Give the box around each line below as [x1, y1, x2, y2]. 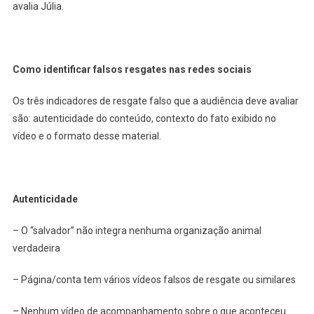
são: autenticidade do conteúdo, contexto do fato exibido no [12, 112, 276, 124]
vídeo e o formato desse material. [12, 130, 163, 142]
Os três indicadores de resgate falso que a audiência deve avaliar [12, 95, 299, 107]
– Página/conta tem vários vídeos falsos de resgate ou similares [12, 273, 298, 285]
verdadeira [12, 242, 62, 254]
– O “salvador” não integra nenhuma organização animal [12, 224, 261, 236]
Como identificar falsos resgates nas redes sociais [12, 63, 252, 75]
